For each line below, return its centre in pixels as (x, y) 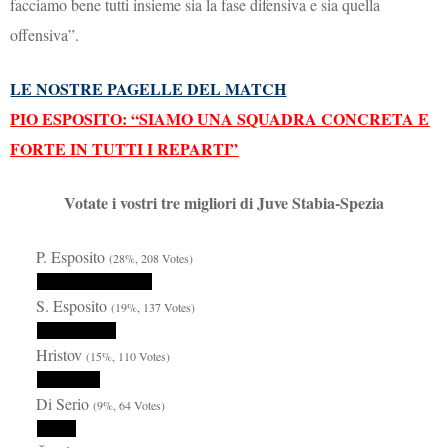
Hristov (61, 355)
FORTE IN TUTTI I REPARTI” (124, 149)
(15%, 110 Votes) (128, 356)
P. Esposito (73, 257)
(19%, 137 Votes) (153, 307)
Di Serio (65, 404)
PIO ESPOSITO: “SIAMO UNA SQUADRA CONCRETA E (220, 119)
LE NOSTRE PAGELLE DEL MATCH (148, 89)
